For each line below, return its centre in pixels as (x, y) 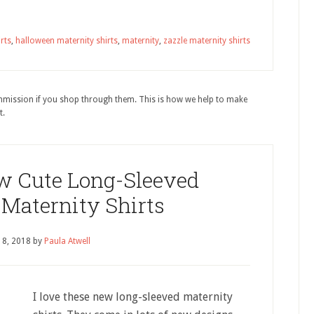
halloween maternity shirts (67, 41)
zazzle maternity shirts (207, 41)
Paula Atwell (67, 241)
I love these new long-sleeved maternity (133, 297)
